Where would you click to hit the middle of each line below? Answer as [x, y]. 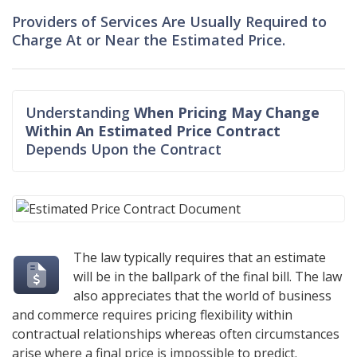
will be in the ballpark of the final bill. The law [208, 277]
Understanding [80, 112]
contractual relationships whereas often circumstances [176, 334]
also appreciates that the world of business [203, 296]
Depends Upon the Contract [124, 149]
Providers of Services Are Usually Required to [169, 22]
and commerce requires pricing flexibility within [152, 315]
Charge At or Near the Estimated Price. [149, 40]
